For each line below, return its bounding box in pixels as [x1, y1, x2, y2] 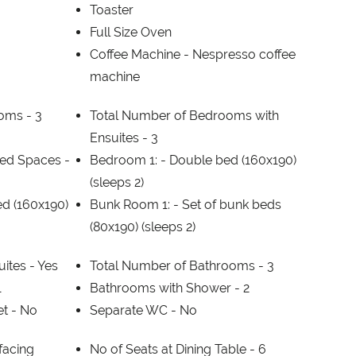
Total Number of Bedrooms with [89, 107, 279, 123]
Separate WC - [89, 302, 180, 318]
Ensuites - [89, 130, 151, 145]
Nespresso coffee [192, 46, 296, 62]
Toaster [89, 2, 133, 17]
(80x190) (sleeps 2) [89, 219, 195, 234]
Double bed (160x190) [168, 152, 296, 168]
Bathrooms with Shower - [89, 280, 243, 296]
